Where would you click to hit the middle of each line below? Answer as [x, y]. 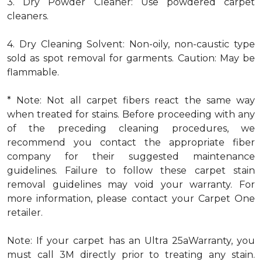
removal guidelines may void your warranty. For [131, 185]
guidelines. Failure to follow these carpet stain [131, 170]
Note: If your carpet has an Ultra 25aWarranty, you [131, 241]
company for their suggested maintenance [131, 156]
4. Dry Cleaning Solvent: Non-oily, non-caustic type [131, 44]
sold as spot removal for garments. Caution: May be [131, 58]
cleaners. [28, 16]
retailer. [25, 213]
